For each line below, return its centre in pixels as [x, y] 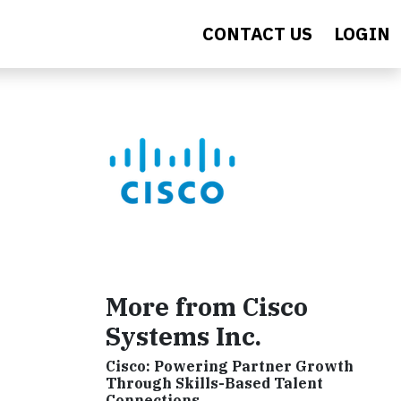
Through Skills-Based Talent [214, 383]
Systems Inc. [183, 336]
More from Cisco [207, 307]
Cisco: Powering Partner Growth [230, 366]
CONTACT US [257, 34]
